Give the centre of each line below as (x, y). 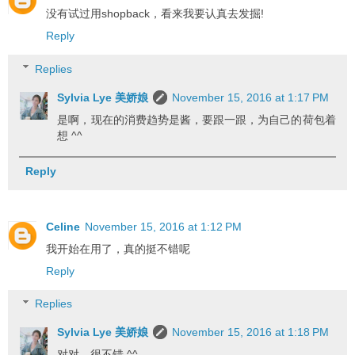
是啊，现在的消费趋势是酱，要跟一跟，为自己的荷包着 (197, 119)
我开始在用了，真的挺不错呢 (118, 248)
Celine (63, 226)
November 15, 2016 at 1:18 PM (251, 332)
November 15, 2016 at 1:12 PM (163, 226)
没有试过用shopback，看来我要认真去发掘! (155, 14)
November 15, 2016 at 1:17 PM (251, 97)
